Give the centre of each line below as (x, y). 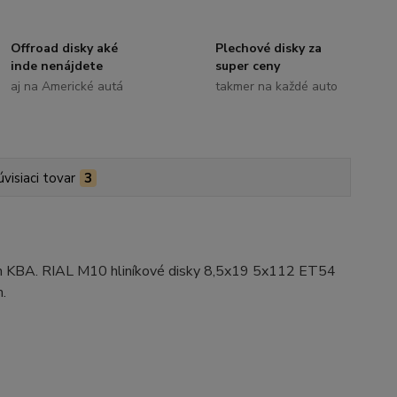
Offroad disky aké (65, 49)
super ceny (247, 66)
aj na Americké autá (67, 87)
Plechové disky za (268, 49)
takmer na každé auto (276, 87)
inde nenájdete (57, 66)
